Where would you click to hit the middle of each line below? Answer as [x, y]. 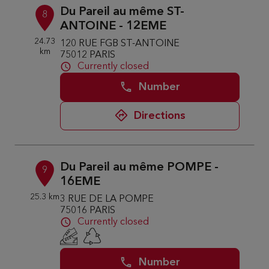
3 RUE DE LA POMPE [107, 199]
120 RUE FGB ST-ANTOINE [120, 44]
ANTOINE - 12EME [113, 26]
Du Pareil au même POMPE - [140, 168]
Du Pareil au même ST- [122, 12]
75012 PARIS [88, 55]
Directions [159, 116]
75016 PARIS [88, 211]
